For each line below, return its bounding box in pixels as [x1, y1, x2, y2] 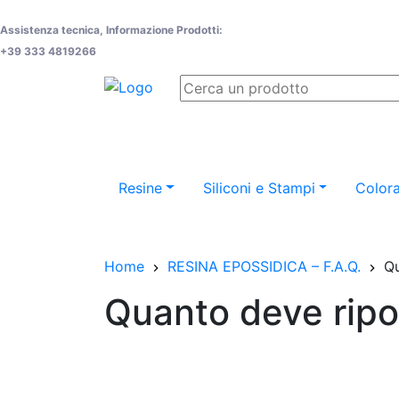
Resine [118, 178, 162, 197]
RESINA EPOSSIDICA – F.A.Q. [167, 257, 361, 275]
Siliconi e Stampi [202, 178, 315, 197]
